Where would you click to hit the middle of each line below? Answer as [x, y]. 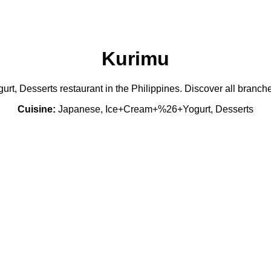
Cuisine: [37, 109]
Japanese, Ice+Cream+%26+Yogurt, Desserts [155, 109]
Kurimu [135, 59]
